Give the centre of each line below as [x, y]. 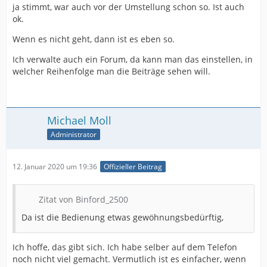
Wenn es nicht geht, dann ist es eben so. [94, 39]
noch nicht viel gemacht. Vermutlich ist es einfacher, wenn [129, 259]
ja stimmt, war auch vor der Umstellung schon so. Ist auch [128, 7]
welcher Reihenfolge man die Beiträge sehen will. [111, 71]
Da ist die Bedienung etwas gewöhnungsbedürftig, [122, 218]
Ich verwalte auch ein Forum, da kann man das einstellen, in [133, 59]
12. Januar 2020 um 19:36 [55, 167]
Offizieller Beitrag [133, 167]
